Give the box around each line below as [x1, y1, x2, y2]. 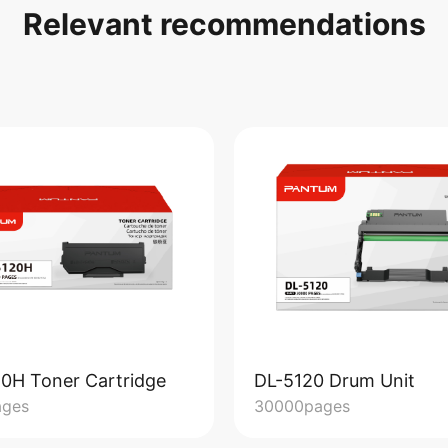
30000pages [254, 396, 350, 416]
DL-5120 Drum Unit [254, 370, 415, 391]
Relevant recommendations [22, 6, 426, 42]
